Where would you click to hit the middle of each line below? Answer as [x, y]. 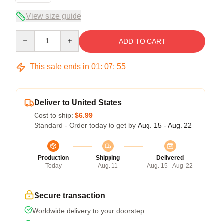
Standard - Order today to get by [86, 125]
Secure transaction [70, 196]
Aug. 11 [108, 166]
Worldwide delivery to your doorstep [88, 211]
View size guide [54, 16]
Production [53, 158]
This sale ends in [59, 66]
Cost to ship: [55, 115]
